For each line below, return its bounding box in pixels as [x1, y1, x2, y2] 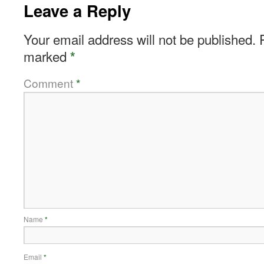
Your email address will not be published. [24, 29, 256, 48]
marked [24, 47, 70, 65]
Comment [24, 75, 76, 91]
